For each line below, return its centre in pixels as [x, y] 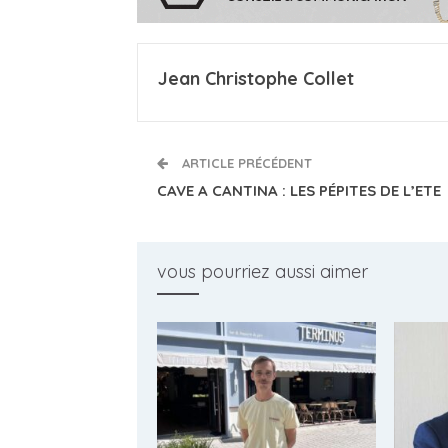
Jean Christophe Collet [256, 79]
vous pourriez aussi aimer [262, 272]
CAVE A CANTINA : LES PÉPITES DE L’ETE [299, 191]
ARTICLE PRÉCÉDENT [245, 163]
